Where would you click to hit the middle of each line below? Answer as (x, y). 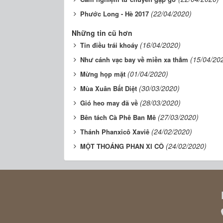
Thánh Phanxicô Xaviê (115, 131)
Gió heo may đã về (109, 103)
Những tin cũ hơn (102, 33)
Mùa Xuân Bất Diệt (109, 88)
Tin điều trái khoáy (109, 45)
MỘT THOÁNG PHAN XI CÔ (122, 146)
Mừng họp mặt (103, 74)
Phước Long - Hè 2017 (115, 13)
